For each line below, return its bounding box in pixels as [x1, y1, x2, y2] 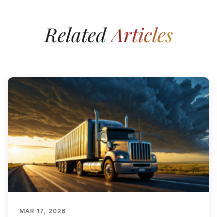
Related [44, 21, 111, 47]
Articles [111, 21, 173, 47]
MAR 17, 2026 [19, 207, 66, 215]
